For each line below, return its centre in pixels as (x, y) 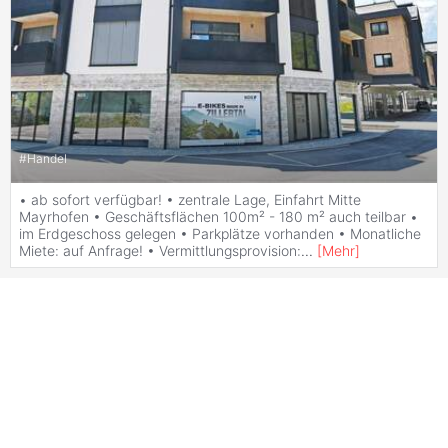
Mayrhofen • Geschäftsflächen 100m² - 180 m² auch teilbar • (218, 216)
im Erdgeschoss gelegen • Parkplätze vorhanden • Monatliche (220, 233)
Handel (47, 159)
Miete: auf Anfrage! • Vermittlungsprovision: (160, 250)
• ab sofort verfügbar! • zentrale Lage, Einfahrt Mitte (190, 199)
